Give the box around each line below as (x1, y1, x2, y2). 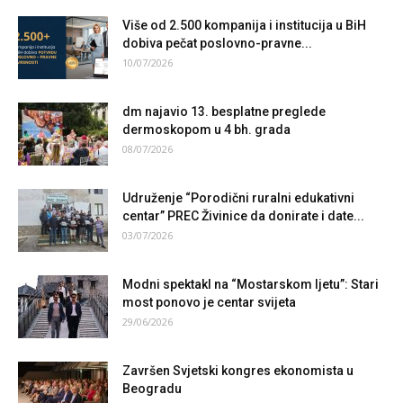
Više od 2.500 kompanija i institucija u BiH (122, 17, 366, 32)
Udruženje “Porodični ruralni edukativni (122, 190, 354, 205)
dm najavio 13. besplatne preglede (122, 103, 326, 119)
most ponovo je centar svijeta (122, 294, 296, 309)
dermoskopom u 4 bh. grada (122, 121, 291, 137)
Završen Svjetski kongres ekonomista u (122, 363, 354, 378)
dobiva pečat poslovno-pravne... (122, 35, 312, 50)
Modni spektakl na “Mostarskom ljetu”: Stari (122, 276, 379, 291)
